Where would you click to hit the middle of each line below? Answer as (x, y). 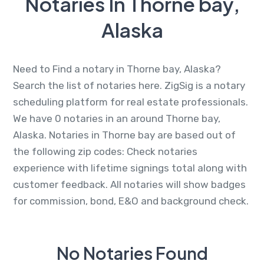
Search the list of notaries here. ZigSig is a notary (129, 85)
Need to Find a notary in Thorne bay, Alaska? (117, 69)
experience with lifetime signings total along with (130, 168)
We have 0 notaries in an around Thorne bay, (117, 118)
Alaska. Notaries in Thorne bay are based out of (124, 135)
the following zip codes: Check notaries (105, 151)
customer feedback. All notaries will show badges (129, 184)
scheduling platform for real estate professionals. (131, 102)
